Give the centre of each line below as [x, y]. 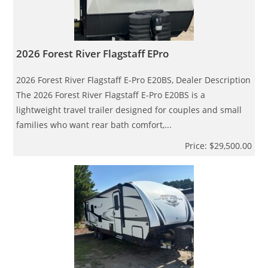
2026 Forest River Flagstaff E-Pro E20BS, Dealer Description [134, 80]
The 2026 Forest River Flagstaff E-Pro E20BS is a [111, 95]
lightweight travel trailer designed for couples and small [129, 109]
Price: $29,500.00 [218, 145]
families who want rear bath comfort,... [94, 124]
